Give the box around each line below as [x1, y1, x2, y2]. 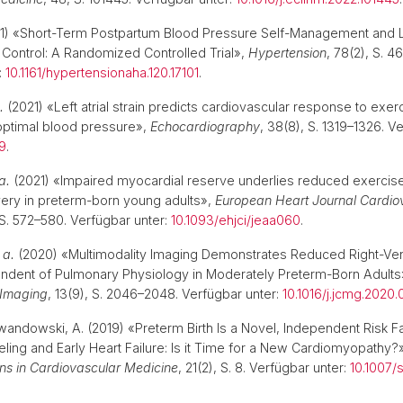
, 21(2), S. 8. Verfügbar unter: [178, 360, 350, 375]
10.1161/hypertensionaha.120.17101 [5, 65, 199, 80]
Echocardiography [150, 119, 260, 134]
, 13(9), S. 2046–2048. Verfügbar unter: [48, 286, 282, 301]
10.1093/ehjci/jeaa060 [171, 212, 300, 228]
